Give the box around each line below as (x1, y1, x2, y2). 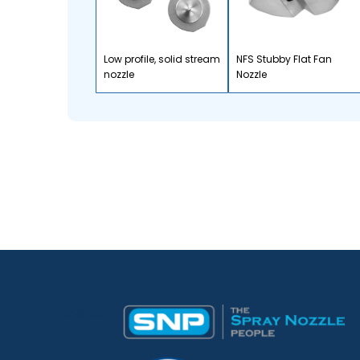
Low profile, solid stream (104, 52, 220, 66)
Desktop (58, 305, 112, 323)
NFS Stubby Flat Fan (236, 52, 332, 66)
